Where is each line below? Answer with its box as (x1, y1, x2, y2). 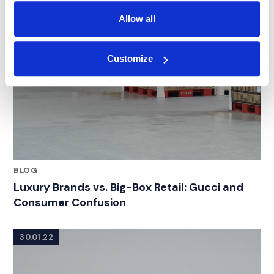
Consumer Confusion (13, 195, 126, 210)
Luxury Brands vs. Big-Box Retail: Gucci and (13, 180, 243, 195)
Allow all (119, 13, 155, 24)
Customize (107, 53, 154, 64)
